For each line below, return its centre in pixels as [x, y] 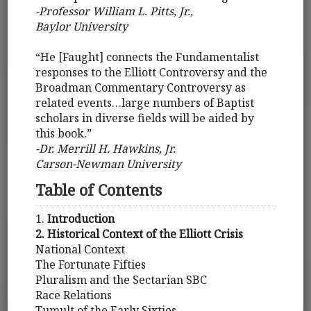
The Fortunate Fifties [91, 264]
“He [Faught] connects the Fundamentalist [148, 57]
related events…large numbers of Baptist [145, 103]
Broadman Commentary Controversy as [141, 88]
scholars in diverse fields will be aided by [145, 118]
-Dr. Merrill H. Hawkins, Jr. [106, 149]
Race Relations [74, 295]
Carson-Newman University [109, 164]
